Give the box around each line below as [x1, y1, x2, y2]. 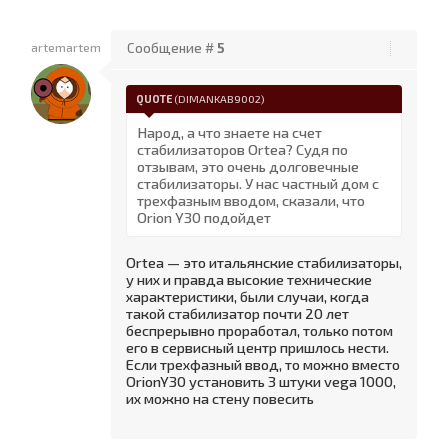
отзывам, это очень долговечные [137, 157, 359, 175]
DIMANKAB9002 [178, 92, 261, 105]
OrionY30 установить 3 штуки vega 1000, [126, 372, 396, 390]
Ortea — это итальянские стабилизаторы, [126, 253, 402, 271]
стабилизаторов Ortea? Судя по [137, 140, 348, 158]
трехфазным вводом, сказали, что [137, 191, 365, 209]
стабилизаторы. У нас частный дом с [137, 174, 379, 192]
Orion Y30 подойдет [137, 208, 271, 226]
